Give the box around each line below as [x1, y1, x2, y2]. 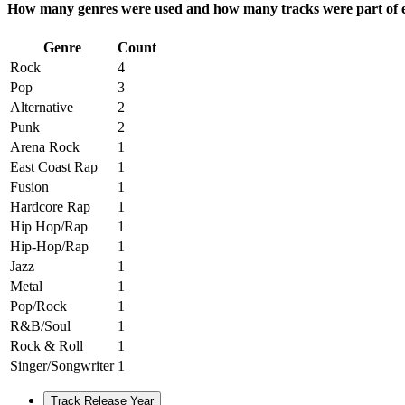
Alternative [10, 99, 73, 115]
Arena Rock [10, 138, 80, 155]
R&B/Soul [10, 317, 71, 334]
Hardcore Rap [10, 198, 90, 214]
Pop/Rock [10, 297, 67, 314]
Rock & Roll [10, 337, 83, 353]
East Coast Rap [10, 158, 98, 174]
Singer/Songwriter [10, 357, 114, 373]
